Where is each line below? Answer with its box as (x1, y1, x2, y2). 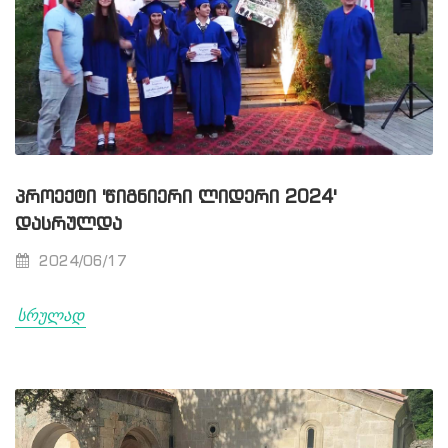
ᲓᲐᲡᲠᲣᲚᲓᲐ (15, 215, 122, 234)
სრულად (17, 303, 84, 326)
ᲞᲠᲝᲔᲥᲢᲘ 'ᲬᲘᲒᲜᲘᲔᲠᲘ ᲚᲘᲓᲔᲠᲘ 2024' (15, 188, 336, 207)
